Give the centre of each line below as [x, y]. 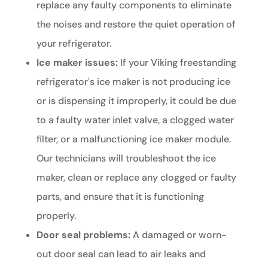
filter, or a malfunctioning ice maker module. [133, 139]
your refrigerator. [74, 44]
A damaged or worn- [178, 235]
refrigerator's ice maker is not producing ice [133, 82]
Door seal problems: [83, 235]
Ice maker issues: [77, 63]
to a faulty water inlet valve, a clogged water [135, 120]
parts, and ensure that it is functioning [120, 197]
